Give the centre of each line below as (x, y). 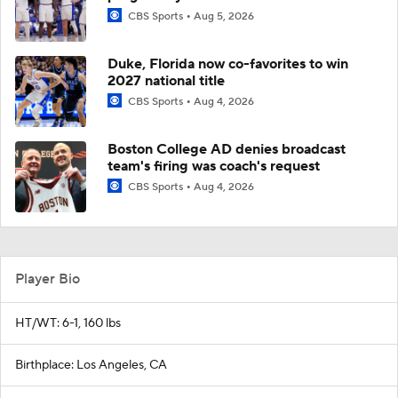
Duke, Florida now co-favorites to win (228, 64)
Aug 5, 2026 (224, 16)
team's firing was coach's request (214, 166)
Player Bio (48, 279)
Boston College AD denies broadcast (227, 149)
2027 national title (166, 80)
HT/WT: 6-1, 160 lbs (68, 323)
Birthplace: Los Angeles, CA (91, 365)
